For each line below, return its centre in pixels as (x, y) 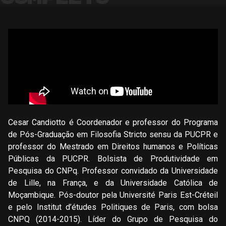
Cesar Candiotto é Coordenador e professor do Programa (113, 122)
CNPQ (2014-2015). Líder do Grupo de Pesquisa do (113, 219)
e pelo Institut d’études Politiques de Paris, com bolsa (113, 207)
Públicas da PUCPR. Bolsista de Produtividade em (113, 158)
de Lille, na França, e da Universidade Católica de (113, 183)
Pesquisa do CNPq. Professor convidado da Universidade (113, 171)
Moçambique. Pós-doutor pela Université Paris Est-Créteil (113, 195)
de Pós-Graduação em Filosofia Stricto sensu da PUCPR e (113, 134)
